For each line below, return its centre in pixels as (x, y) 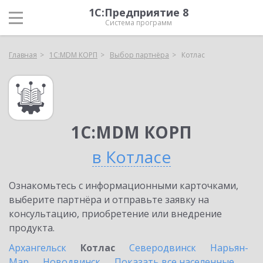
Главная (23, 55)
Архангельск (38, 248)
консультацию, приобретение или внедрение (115, 214)
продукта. (32, 228)
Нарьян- (229, 248)
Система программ (139, 23)
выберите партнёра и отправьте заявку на (109, 200)
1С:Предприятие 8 (139, 12)
